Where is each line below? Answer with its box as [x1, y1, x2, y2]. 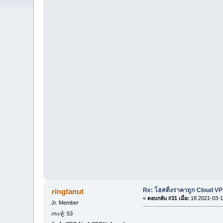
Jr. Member [51, 200, 79, 206]
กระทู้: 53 [51, 210, 73, 217]
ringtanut [51, 187, 84, 196]
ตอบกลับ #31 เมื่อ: [147, 195, 189, 202]
